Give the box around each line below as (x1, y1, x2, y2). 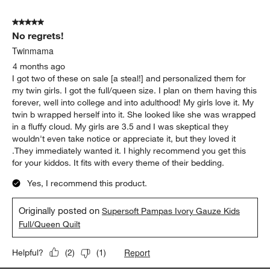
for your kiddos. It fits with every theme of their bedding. (12, 157, 225, 168)
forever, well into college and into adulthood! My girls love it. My (12, 96, 254, 108)
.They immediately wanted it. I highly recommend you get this (12, 145, 246, 156)
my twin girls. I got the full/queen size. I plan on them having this (12, 84, 257, 96)
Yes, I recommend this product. (27, 177, 148, 189)
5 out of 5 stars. (12, 16, 72, 28)
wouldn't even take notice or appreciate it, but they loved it (12, 133, 236, 144)
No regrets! (12, 29, 64, 42)
